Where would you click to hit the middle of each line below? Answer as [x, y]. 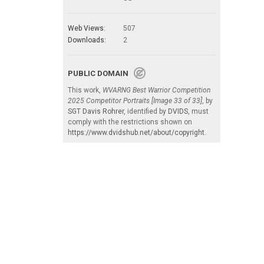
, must [198, 111]
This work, [85, 90]
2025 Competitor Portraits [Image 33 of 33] [135, 100]
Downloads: [87, 40]
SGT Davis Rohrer [96, 111]
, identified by [146, 111]
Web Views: [87, 28]
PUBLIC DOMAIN [101, 73]
